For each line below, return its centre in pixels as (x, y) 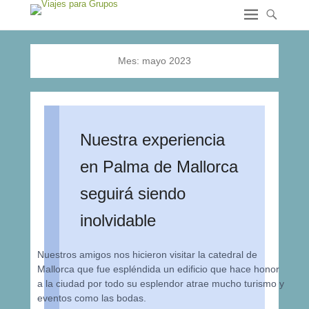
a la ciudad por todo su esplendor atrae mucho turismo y (161, 283)
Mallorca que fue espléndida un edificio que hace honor (159, 269)
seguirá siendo (133, 193)
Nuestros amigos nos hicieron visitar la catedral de (148, 255)
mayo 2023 (167, 61)
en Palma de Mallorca (159, 167)
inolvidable (118, 220)
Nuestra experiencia (152, 140)
